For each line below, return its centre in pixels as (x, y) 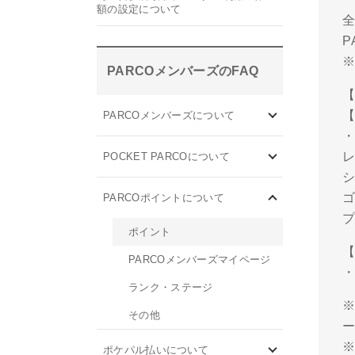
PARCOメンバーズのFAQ (183, 71)
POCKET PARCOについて (166, 157)
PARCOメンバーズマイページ (200, 260)
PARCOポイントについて (164, 198)
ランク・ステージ (171, 287)
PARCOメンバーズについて (169, 115)
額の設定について (141, 9)
